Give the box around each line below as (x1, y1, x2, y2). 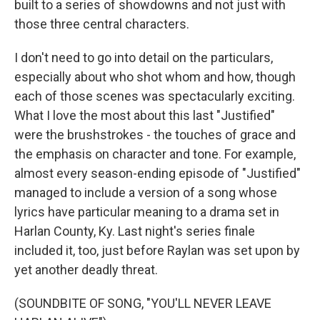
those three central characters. (14, 16, 189, 32)
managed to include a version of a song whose (14, 185, 277, 201)
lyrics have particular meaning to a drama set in (14, 204, 279, 220)
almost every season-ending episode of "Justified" (14, 166, 301, 181)
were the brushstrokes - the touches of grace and (14, 127, 296, 143)
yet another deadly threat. (14, 262, 158, 278)
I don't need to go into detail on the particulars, (14, 50, 273, 66)
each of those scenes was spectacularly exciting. (14, 89, 295, 104)
